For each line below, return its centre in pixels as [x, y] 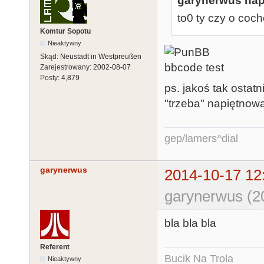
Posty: [51, 77]
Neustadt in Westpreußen [101, 56]
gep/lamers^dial [201, 139]
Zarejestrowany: [67, 67]
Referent [55, 247]
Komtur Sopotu [65, 31]
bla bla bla [190, 223]
